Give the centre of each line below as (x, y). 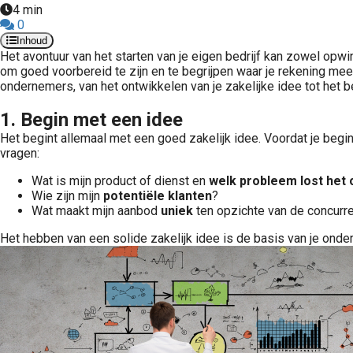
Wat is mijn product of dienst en (120, 181)
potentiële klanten (158, 196)
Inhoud (32, 41)
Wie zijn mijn (67, 196)
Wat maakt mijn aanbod (96, 211)
